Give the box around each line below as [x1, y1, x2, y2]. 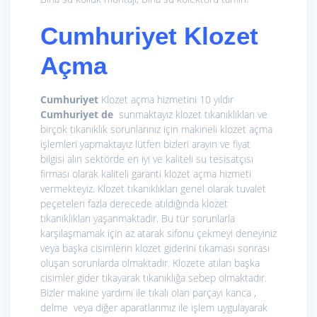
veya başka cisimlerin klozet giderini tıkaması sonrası [40, 241, 270, 255]
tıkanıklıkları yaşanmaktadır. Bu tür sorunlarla [40, 212, 235, 226]
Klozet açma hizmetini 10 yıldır [101, 93, 234, 107]
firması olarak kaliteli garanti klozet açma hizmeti [40, 167, 251, 181]
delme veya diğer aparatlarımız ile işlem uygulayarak [40, 301, 267, 315]
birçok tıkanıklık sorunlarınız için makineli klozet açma [40, 122, 272, 137]
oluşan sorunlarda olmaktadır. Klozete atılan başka [40, 256, 260, 270]
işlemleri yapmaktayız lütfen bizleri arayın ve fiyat [40, 137, 250, 151]
